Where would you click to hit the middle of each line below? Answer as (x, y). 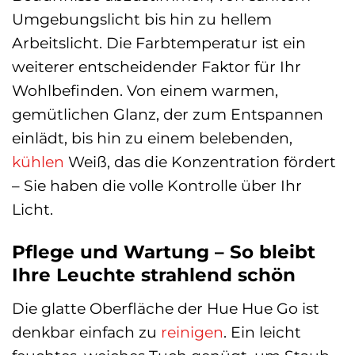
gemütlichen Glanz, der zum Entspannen (168, 115)
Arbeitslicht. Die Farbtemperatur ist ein (159, 43)
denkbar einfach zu (86, 332)
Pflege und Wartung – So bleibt (164, 252)
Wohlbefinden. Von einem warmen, (145, 91)
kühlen (38, 162)
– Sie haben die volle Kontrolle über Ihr (157, 186)
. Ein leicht (262, 332)
